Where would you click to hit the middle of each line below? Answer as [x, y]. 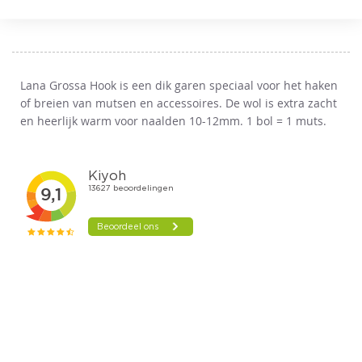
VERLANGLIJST [282, 56]
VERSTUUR [248, 19]
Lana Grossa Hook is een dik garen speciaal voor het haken [179, 85]
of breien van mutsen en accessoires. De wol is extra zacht [179, 103]
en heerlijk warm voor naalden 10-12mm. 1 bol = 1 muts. [173, 121]
